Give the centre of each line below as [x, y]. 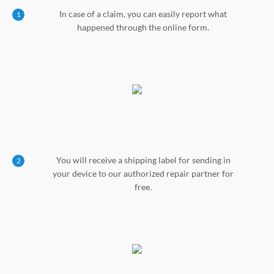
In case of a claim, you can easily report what [143, 13]
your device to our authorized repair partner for [143, 173]
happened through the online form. [143, 27]
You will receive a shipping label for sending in [143, 160]
